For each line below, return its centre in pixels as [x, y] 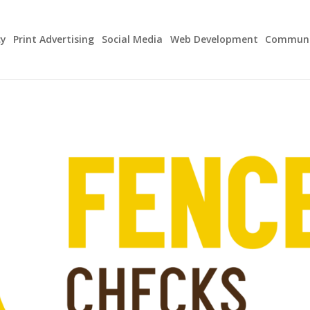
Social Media [132, 39]
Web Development [214, 39]
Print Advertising [54, 39]
